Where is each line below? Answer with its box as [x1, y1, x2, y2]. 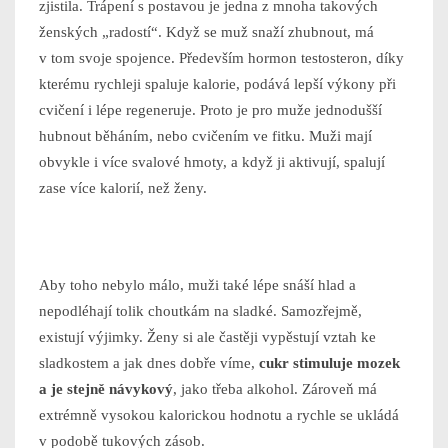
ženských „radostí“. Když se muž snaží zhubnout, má [39, 24, 374, 41]
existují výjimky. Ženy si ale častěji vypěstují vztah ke [39, 329, 376, 346]
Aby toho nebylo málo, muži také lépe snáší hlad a [39, 277, 356, 294]
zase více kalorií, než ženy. [39, 180, 207, 197]
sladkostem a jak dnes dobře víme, [39, 355, 259, 372]
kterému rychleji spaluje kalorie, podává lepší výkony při [39, 76, 396, 93]
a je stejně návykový [39, 381, 173, 398]
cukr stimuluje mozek [259, 355, 400, 372]
